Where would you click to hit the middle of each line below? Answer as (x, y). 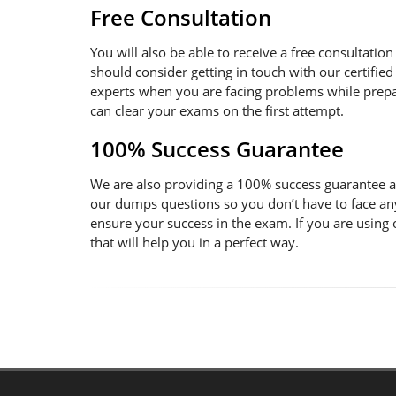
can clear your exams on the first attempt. (217, 110)
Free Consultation (181, 17)
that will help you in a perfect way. (194, 242)
